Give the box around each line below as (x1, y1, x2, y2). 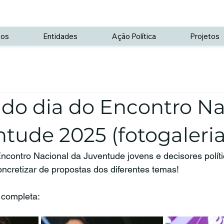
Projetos (189, 31, 219, 41)
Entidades (43, 31, 78, 41)
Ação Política (111, 31, 156, 41)
